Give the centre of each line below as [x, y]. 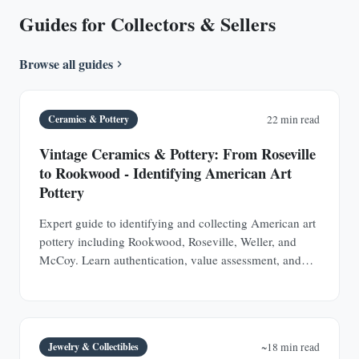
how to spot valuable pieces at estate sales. [145, 278]
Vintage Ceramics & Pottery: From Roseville [177, 153]
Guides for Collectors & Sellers [147, 23]
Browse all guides [66, 63]
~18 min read [290, 347]
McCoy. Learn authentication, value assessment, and [170, 259]
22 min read [293, 119]
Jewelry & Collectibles [94, 347]
